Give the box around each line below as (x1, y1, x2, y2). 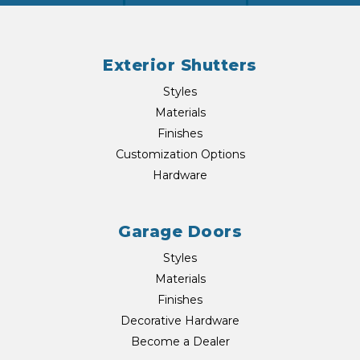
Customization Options (115, 147, 245, 162)
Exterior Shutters (103, 55, 257, 76)
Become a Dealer (130, 334, 230, 350)
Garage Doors (118, 222, 242, 242)
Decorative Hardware (121, 313, 239, 329)
